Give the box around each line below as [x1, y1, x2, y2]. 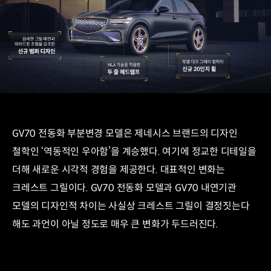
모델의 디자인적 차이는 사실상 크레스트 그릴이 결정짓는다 [12, 199, 250, 212]
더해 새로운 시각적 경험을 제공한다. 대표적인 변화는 [12, 163, 225, 176]
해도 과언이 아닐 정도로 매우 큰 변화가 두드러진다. [12, 217, 221, 230]
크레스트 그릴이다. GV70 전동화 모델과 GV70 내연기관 [12, 181, 237, 194]
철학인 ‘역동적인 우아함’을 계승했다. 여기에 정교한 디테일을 [12, 145, 256, 158]
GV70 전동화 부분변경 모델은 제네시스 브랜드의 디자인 [12, 126, 238, 140]
